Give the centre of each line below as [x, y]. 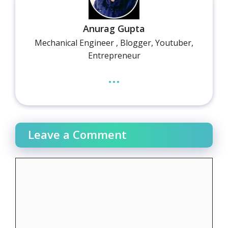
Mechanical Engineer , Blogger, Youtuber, [114, 43]
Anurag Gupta [114, 29]
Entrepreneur [114, 56]
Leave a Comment [77, 134]
